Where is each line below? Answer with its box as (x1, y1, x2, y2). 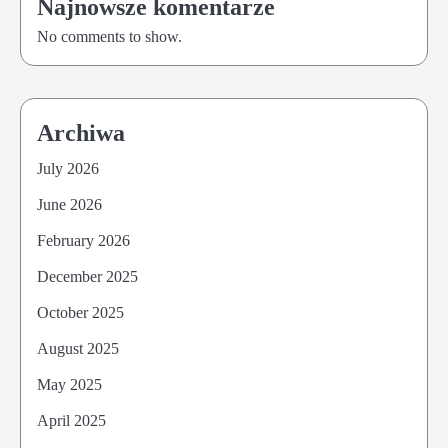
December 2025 (37, 268, 138, 285)
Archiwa (37, 120, 125, 146)
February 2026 (37, 232, 130, 249)
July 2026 (37, 160, 99, 177)
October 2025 (37, 304, 124, 321)
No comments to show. (37, 28, 182, 45)
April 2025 (37, 412, 106, 429)
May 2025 (37, 376, 102, 393)
